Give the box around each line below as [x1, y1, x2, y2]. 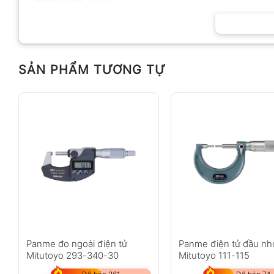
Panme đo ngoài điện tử [26, 238, 127, 250]
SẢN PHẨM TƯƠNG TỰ [18, 62, 166, 77]
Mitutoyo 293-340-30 [26, 250, 119, 262]
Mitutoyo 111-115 [179, 250, 250, 262]
